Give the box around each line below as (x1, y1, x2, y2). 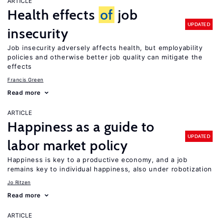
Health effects (7, 6, 99, 23)
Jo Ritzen (7, 179, 31, 185)
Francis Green (7, 77, 44, 82)
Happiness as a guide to (7, 118, 155, 135)
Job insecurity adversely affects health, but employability (7, 44, 203, 52)
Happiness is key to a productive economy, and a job (7, 156, 188, 164)
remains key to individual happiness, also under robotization (7, 165, 213, 173)
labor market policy (7, 137, 128, 154)
